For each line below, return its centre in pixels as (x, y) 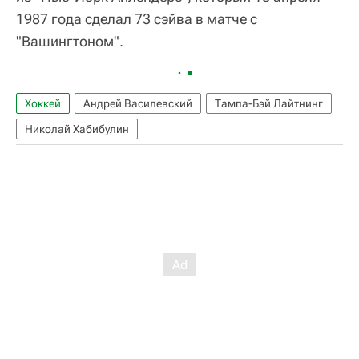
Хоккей (43, 103)
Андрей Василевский (138, 103)
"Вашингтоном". (70, 41)
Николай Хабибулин (77, 129)
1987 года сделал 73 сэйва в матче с (137, 18)
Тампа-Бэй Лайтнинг (269, 103)
